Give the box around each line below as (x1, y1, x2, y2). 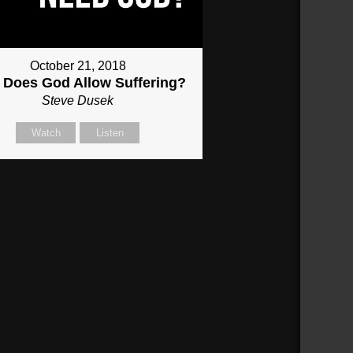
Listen (95, 126, 124, 139)
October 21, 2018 (29, 58, 126, 72)
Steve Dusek (42, 93, 114, 107)
